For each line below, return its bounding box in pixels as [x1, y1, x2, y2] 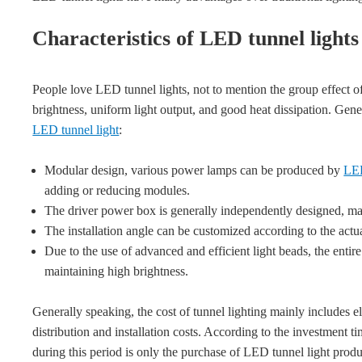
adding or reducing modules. [44, 183, 191, 197]
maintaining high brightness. [44, 264, 189, 278]
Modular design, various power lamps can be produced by [44, 163, 344, 177]
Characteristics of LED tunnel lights [32, 27, 360, 50]
